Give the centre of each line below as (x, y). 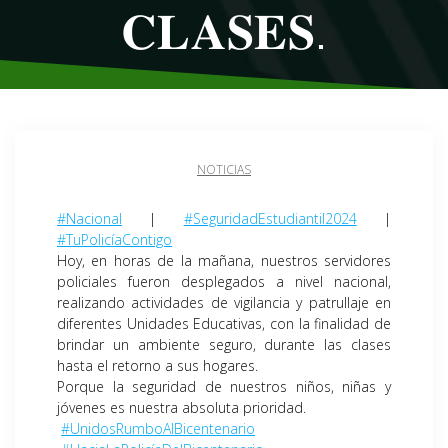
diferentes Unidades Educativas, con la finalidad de (224, 324)
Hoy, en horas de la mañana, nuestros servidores (224, 261)
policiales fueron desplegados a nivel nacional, (224, 282)
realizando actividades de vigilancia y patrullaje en (224, 303)
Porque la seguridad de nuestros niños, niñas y (224, 387)
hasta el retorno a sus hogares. (157, 366)
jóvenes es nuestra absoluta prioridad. (181, 408)
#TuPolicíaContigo (114, 240)
